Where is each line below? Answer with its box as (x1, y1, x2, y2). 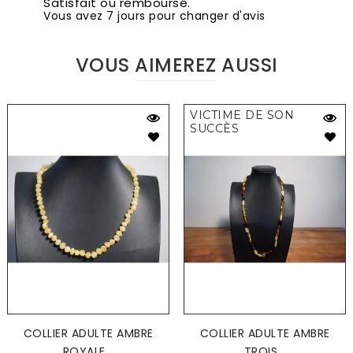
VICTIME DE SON (190, 108, 294, 123)
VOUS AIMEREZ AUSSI (75, 52, 278, 79)
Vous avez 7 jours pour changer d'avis (43, 8, 266, 24)
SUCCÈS (190, 121, 239, 136)
